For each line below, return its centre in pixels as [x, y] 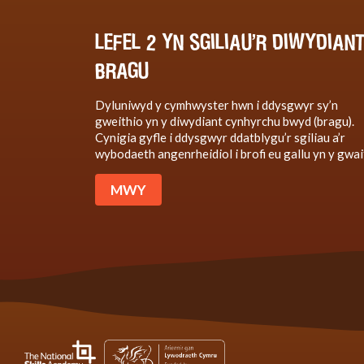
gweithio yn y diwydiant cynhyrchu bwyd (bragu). [225, 121]
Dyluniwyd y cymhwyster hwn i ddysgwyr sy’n [217, 104]
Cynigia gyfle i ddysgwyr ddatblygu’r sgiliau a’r [220, 137]
